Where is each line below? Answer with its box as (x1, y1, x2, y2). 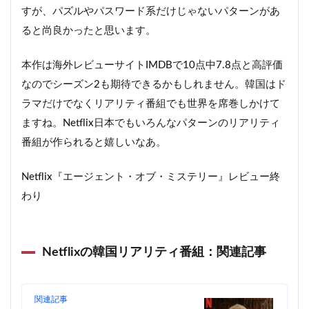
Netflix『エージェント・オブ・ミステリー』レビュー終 (21, 172, 280, 183)
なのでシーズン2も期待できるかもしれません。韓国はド (21, 79, 286, 90)
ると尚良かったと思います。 (21, 26, 156, 37)
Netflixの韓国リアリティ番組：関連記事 (42, 246, 266, 259)
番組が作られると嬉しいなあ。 (21, 137, 166, 148)
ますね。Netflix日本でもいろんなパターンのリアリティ (21, 118, 280, 129)
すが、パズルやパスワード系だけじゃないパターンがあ (21, 6, 280, 17)
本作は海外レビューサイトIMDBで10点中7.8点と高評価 (21, 60, 283, 71)
